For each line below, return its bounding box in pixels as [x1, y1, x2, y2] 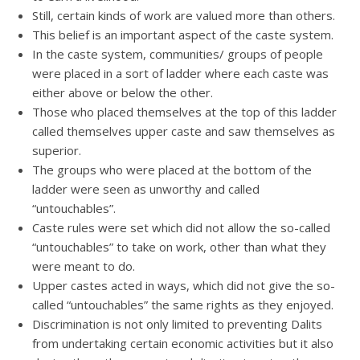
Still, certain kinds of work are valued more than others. [32, 7, 335, 23]
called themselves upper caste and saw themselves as [32, 123, 335, 139]
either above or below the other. [32, 84, 213, 100]
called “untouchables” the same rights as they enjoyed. [32, 297, 333, 313]
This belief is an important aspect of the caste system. [32, 27, 333, 43]
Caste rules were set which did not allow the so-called [32, 219, 330, 235]
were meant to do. [32, 258, 135, 274]
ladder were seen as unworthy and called [32, 181, 260, 197]
